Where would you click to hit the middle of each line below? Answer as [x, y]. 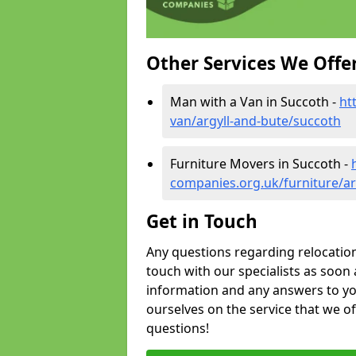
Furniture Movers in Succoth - [261, 164]
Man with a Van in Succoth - [255, 102]
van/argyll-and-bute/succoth [255, 121]
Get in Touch [202, 222]
